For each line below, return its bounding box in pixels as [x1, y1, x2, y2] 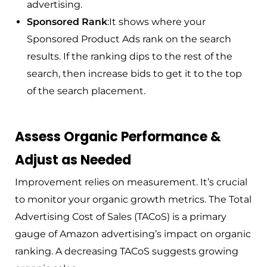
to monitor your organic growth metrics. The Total [15, 194, 252, 206]
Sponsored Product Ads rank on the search [27, 33, 231, 45]
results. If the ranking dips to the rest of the [27, 51, 232, 63]
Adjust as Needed [15, 151, 131, 170]
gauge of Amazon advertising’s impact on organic [15, 228, 251, 240]
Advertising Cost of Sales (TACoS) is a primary [15, 211, 226, 223]
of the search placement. [27, 85, 145, 97]
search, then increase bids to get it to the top [27, 68, 242, 80]
